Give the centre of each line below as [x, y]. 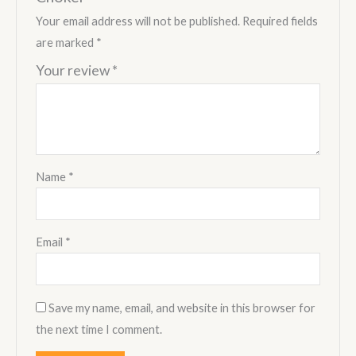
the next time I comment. [99, 329]
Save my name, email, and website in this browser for [182, 308]
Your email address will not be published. [138, 21]
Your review [74, 70]
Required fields [281, 21]
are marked [66, 42]
